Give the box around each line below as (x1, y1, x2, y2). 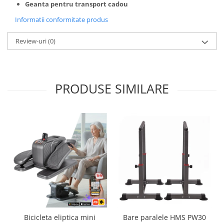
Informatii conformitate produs (15, 15, 108, 24)
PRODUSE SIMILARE (55, 80, 169, 97)
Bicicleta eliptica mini (24, 212, 95, 222)
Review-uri (15, 36, 48, 46)
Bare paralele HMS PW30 (122, 212, 206, 222)
